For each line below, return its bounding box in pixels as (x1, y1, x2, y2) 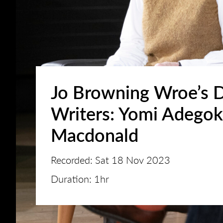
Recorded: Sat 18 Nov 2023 (51, 153, 170, 167)
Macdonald (51, 121, 138, 147)
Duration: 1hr (51, 172, 109, 186)
